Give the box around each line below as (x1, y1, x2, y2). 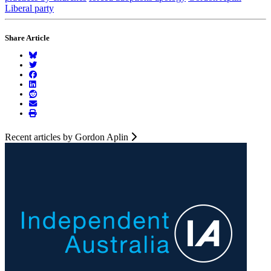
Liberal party (5, 2, 54, 13)
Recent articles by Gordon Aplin (5, 132, 131, 143)
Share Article (5, 33, 50, 43)
